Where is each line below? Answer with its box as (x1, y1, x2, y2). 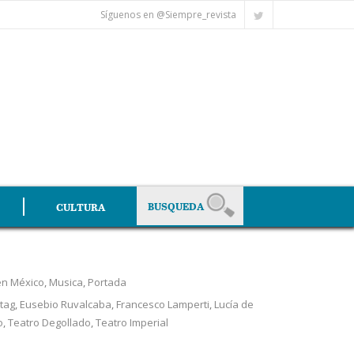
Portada (87, 275, 126, 289)
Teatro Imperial (95, 315, 168, 330)
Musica (48, 275, 83, 289)
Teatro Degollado (7, 315, 91, 330)
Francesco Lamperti (115, 297, 209, 311)
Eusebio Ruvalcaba (19, 297, 111, 311)
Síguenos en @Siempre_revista (100, 8, 236, 21)
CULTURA (56, 199, 105, 214)
